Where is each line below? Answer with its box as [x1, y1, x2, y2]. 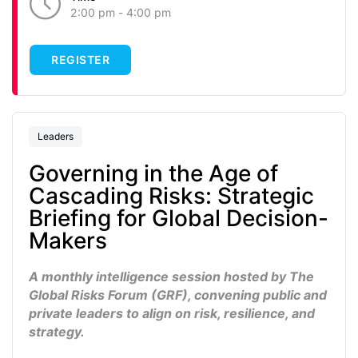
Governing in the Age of [29, 160, 278, 188]
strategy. [29, 324, 85, 340]
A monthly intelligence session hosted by [29, 268, 289, 285]
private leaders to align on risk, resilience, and [29, 305, 315, 322]
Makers [29, 227, 107, 255]
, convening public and [188, 287, 327, 304]
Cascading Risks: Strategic [29, 182, 314, 210]
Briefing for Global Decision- [29, 205, 328, 233]
